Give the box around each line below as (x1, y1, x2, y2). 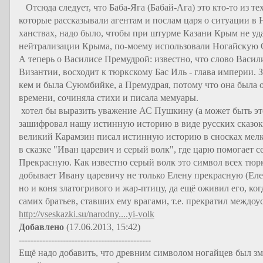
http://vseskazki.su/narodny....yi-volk (19, 209, 154, 219)
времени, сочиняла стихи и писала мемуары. (19, 93, 198, 103)
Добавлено (19, 222, 64, 232)
